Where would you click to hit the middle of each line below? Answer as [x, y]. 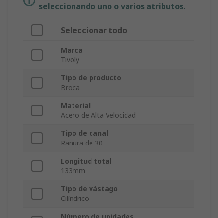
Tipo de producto [91, 78]
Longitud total [86, 161]
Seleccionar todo [94, 30]
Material [76, 106]
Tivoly [70, 60]
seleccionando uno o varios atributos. [112, 7]
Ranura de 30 [82, 143]
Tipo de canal [84, 133]
